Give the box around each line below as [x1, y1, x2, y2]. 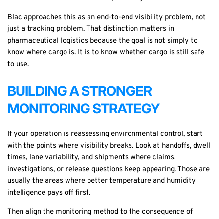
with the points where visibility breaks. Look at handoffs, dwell [7, 141, 210, 151]
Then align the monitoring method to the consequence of [7, 207, 193, 217]
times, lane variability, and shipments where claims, [7, 153, 175, 162]
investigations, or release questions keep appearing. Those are [7, 164, 210, 174]
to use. [7, 60, 29, 69]
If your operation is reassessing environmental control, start [7, 129, 203, 139]
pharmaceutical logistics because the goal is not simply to [7, 36, 197, 46]
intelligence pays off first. [7, 188, 90, 197]
